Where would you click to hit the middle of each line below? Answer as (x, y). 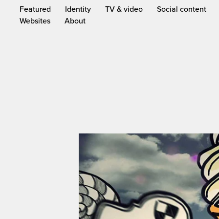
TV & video (124, 9)
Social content (182, 9)
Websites (35, 21)
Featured (35, 9)
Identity (78, 9)
